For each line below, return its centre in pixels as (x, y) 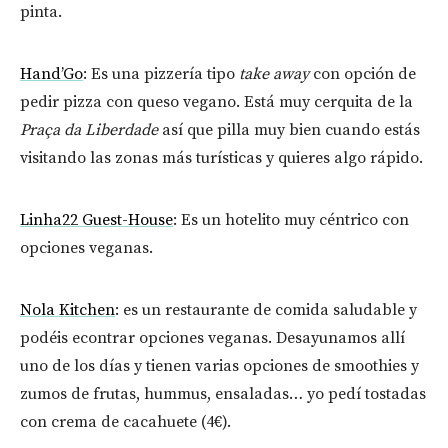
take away (276, 73)
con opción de (364, 73)
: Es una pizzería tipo (161, 73)
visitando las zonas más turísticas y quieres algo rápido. (221, 157)
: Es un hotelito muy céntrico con (291, 219)
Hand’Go (51, 73)
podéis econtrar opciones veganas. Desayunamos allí (212, 337)
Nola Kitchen (67, 309)
